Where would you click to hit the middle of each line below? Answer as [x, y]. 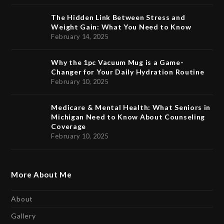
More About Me [41, 175]
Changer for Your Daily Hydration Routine [128, 72]
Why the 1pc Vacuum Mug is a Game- [117, 62]
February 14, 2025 [80, 37]
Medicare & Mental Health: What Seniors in [131, 107]
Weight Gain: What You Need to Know [121, 27]
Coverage [69, 126]
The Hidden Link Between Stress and [118, 17]
